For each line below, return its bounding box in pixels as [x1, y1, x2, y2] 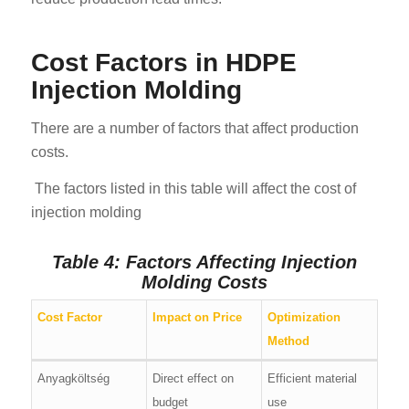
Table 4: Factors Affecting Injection [51, 251, 357, 272]
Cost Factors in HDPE [30, 48, 297, 78]
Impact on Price [152, 309, 243, 324]
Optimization [267, 309, 341, 324]
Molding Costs [141, 271, 267, 292]
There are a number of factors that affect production [30, 121, 359, 137]
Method [267, 333, 310, 348]
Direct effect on [152, 371, 235, 385]
